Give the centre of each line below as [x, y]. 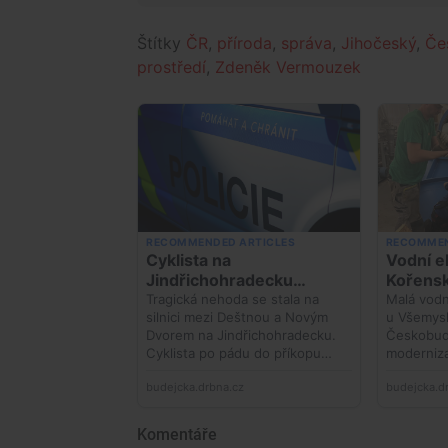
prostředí [171, 66]
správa [306, 42]
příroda [244, 42]
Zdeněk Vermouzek [288, 66]
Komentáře [177, 434]
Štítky [161, 42]
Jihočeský [378, 42]
